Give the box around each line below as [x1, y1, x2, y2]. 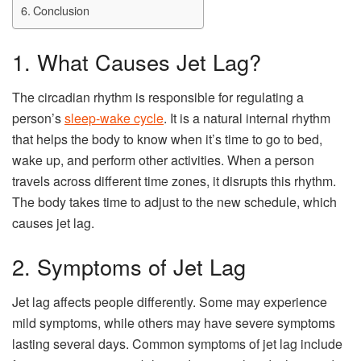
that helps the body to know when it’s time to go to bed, [12, 130, 322, 149]
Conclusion [32, 2, 89, 19]
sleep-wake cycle [64, 109, 164, 128]
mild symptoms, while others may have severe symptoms [12, 313, 335, 333]
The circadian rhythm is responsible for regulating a [12, 88, 304, 107]
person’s [12, 109, 64, 128]
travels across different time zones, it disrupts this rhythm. [12, 172, 336, 191]
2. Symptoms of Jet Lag [12, 250, 246, 282]
